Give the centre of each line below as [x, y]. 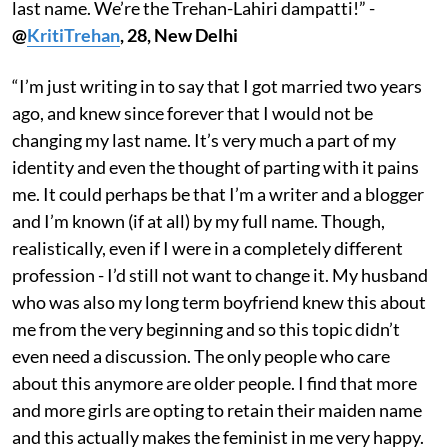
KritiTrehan [73, 34]
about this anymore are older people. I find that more [214, 382]
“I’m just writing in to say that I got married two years [217, 85]
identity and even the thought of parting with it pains [215, 166]
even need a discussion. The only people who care [201, 355]
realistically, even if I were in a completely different [207, 247]
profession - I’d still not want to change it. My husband [220, 274]
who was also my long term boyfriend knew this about [219, 301]
